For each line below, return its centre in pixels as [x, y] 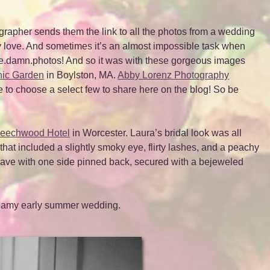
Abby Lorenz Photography [174, 75]
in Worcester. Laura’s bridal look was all [156, 133]
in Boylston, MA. [81, 75]
